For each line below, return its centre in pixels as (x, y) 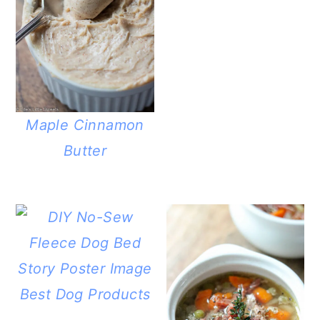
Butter (85, 151)
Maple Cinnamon (85, 125)
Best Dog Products (85, 295)
